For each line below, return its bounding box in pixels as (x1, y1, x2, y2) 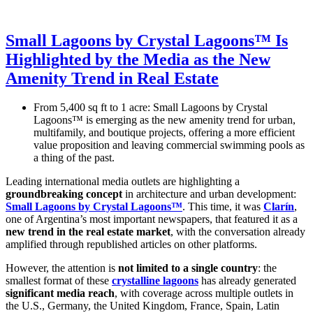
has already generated (198, 275, 296, 287)
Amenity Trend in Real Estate (6, 68, 219, 87)
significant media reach (6, 287, 115, 300)
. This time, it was (182, 201, 263, 213)
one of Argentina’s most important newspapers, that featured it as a (6, 213, 298, 226)
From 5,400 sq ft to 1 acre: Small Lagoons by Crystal (34, 101, 268, 114)
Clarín (263, 201, 294, 213)
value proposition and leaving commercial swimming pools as (34, 139, 305, 152)
